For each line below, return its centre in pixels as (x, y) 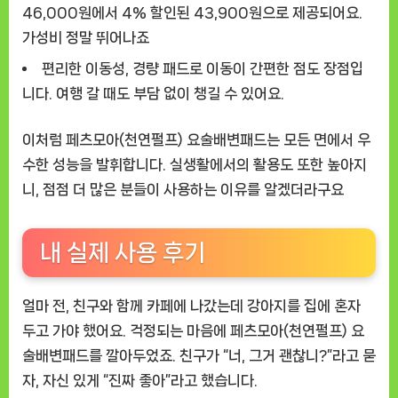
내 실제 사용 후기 (123, 253)
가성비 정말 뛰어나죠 (86, 38)
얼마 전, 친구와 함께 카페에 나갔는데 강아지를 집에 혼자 (191, 306)
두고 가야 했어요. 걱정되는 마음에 (126, 331)
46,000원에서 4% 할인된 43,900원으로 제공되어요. (192, 13)
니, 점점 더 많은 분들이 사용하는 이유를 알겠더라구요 (183, 189)
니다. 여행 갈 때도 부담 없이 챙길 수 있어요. (153, 93)
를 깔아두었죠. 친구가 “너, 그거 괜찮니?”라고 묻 (232, 356)
